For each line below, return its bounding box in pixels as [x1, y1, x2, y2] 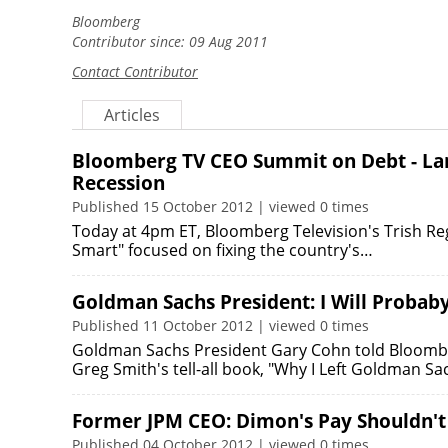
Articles [104, 104, 160, 126]
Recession [72, 170, 165, 196]
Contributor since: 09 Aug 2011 [72, 32, 268, 51]
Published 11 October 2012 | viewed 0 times [72, 316, 369, 335]
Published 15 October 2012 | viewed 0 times [72, 197, 369, 216]
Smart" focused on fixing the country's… [72, 239, 373, 261]
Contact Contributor [72, 62, 198, 81]
